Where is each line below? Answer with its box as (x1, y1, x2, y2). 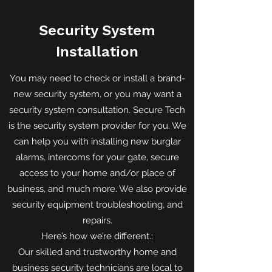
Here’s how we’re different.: (41, 231, 153, 242)
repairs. (82, 215, 112, 226)
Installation (56, 43, 138, 60)
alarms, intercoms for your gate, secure (15, 152, 179, 163)
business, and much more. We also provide (7, 183, 187, 194)
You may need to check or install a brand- (9, 73, 185, 84)
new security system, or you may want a (13, 89, 182, 100)
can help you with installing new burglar (13, 136, 181, 147)
